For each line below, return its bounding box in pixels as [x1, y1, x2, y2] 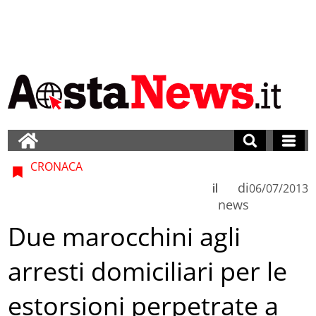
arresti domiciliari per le [8, 254, 288, 289]
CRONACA [28, 158, 83, 174]
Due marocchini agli [8, 219, 241, 255]
